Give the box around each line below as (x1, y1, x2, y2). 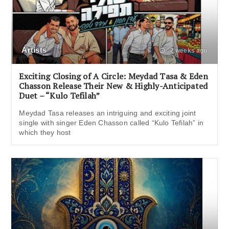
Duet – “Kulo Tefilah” (19, 89, 100, 101)
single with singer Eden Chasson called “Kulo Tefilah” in (19, 118, 204, 127)
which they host (19, 128, 71, 136)
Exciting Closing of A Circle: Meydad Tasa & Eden (19, 70, 208, 82)
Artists (21, 45, 47, 54)
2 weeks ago (168, 47, 208, 54)
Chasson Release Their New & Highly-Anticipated (19, 80, 208, 91)
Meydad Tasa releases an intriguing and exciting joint (19, 108, 196, 117)
